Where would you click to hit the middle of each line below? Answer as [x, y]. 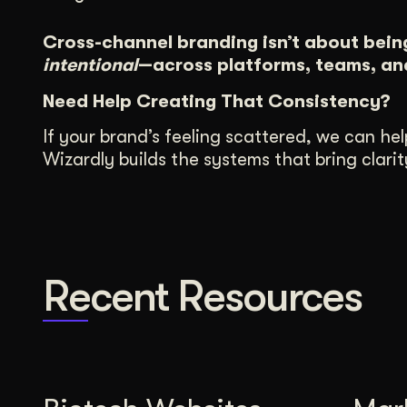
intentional [90, 65]
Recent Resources [202, 297]
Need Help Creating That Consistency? [217, 101]
